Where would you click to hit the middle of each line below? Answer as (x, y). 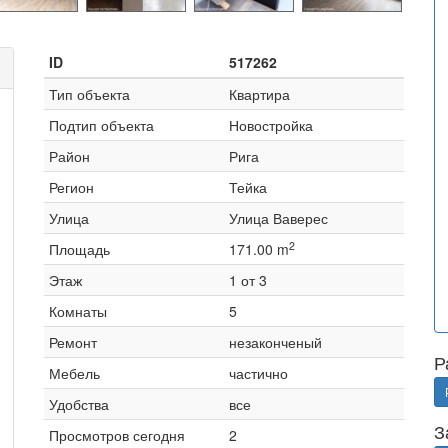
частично (258, 373)
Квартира (259, 94)
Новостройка (271, 125)
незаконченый (275, 342)
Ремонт (73, 342)
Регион (71, 187)
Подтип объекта (101, 125)
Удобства (79, 404)
